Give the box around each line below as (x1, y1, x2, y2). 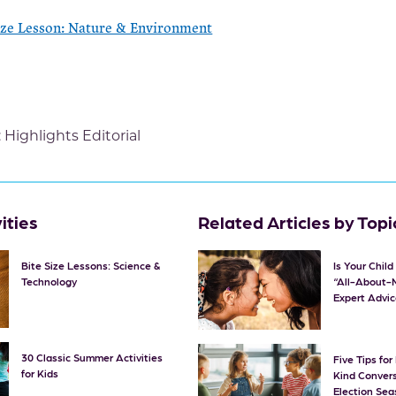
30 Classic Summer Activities (20, 350, 163, 363)
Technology (20, 274, 77, 287)
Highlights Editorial (4, 125, 141, 144)
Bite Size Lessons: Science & (20, 258, 160, 271)
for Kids (20, 366, 58, 379)
